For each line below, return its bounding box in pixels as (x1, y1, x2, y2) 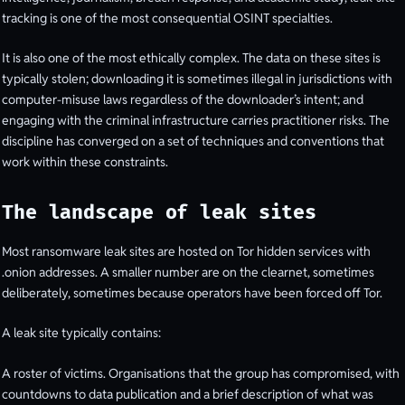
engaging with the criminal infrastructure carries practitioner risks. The (2, 112, 390, 129)
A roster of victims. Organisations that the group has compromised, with (2, 364, 400, 381)
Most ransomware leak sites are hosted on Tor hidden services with (2, 242, 371, 259)
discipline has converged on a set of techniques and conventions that (2, 133, 384, 150)
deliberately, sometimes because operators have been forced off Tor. (2, 284, 382, 301)
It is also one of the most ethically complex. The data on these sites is (2, 50, 381, 67)
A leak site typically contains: (2, 325, 161, 342)
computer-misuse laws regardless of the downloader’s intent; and (2, 91, 363, 108)
